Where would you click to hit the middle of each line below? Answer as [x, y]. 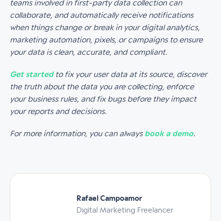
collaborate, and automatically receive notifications [102, 15]
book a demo [169, 134]
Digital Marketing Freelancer [125, 210]
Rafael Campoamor [109, 199]
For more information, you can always [77, 134]
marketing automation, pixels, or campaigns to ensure [106, 40]
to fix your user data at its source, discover [130, 74]
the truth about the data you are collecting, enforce [102, 87]
